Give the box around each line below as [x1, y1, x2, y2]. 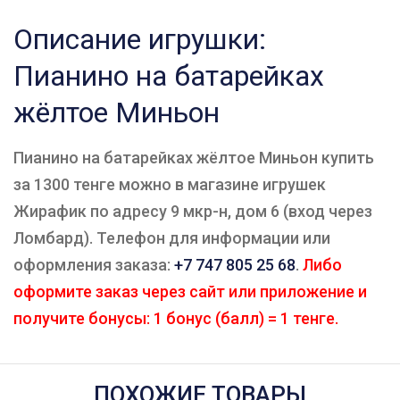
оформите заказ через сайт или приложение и [13, 282, 367, 301]
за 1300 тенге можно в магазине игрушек [13, 175, 326, 194]
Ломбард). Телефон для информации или [13, 229, 330, 247]
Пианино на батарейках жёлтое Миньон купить [13, 148, 374, 167]
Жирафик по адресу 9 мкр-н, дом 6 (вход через [13, 202, 372, 221]
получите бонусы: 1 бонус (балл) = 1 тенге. [13, 309, 338, 328]
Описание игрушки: [13, 22, 266, 56]
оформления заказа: [13, 255, 174, 274]
